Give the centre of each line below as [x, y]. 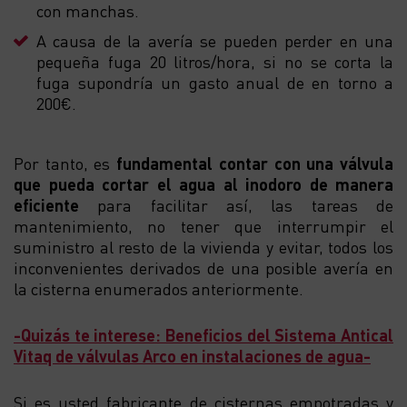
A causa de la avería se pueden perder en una [215, 40]
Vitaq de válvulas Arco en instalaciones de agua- [192, 355]
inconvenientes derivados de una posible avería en [203, 267]
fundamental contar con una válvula [255, 163]
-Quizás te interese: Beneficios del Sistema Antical [203, 334]
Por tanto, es [65, 163]
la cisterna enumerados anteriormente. [159, 288]
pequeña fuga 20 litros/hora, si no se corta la [215, 61]
